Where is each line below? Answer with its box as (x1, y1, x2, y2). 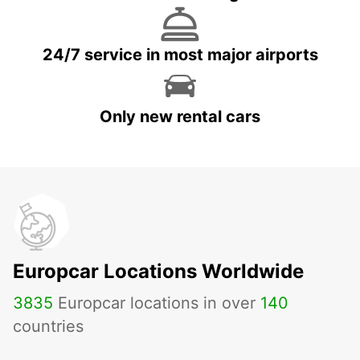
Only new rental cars (100, 107, 260, 127)
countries (13, 317, 84, 337)
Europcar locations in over (53, 293, 260, 313)
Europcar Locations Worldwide (13, 260, 304, 284)
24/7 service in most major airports (42, 45, 318, 65)
